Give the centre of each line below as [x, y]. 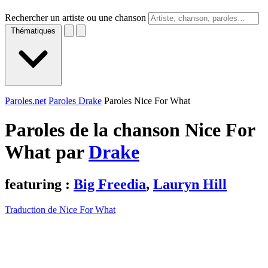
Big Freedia [110, 184]
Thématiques [33, 31]
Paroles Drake [75, 101]
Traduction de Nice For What [60, 209]
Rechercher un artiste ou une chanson [75, 18]
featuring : [39, 184]
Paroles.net [25, 101]
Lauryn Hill [190, 184]
